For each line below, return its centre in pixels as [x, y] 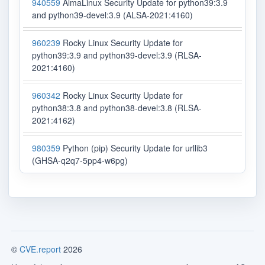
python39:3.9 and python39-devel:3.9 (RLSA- [117, 55]
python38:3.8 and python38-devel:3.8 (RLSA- [117, 108]
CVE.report [40, 249]
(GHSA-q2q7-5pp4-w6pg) [80, 161]
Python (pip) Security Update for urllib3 [134, 148]
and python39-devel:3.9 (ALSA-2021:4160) [112, 15]
